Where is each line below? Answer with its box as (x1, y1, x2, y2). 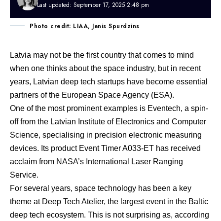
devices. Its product (10, 144, 79, 152)
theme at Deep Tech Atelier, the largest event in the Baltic (10, 197, 208, 206)
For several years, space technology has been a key (10, 184, 191, 192)
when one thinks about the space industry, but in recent (10, 64, 201, 73)
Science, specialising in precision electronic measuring (10, 131, 202, 139)
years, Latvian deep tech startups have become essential (10, 77, 208, 86)
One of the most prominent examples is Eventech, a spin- (10, 104, 208, 112)
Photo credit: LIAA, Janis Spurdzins (30, 22, 140, 31)
